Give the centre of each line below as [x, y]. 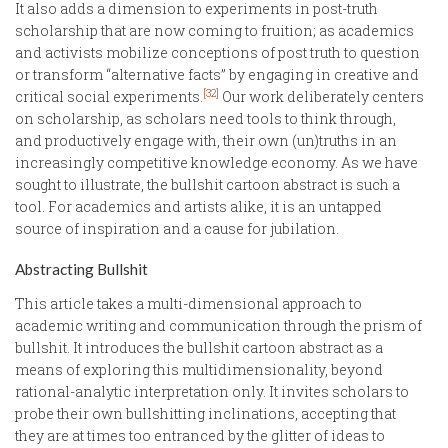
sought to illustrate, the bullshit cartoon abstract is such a [207, 184]
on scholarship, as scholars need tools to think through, [205, 118]
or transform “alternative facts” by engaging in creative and [217, 74]
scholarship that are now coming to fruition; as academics [214, 30]
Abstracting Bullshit [81, 268]
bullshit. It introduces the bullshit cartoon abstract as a [199, 348]
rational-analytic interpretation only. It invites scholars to [212, 392]
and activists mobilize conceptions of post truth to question [217, 52]
